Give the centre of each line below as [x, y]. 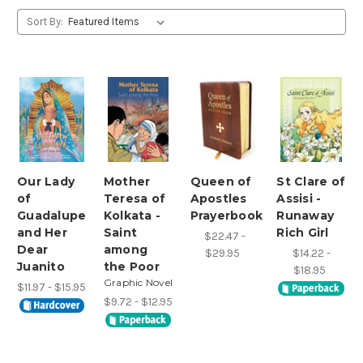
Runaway [305, 215]
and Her [42, 232]
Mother [127, 181]
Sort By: [45, 21]
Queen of [221, 181]
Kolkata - [132, 215]
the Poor [131, 266]
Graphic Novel [138, 282]
